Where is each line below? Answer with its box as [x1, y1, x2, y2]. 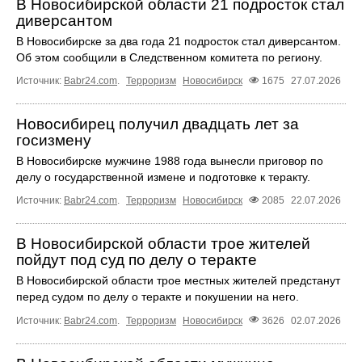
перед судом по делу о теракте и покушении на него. [16, 290, 299, 304]
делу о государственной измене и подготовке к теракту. [16, 170, 310, 184]
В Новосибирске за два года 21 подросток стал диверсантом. [16, 35, 341, 48]
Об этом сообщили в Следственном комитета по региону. [16, 51, 322, 65]
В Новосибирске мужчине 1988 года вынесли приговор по [16, 154, 323, 168]
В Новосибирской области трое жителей [16, 235, 310, 253]
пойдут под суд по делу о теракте [16, 251, 257, 269]
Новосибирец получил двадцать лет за [16, 116, 299, 133]
